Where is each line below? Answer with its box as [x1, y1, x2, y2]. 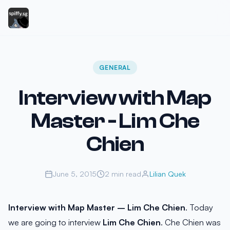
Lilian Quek [149, 169, 186, 178]
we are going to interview [8, 217, 103, 227]
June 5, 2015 [52, 169, 97, 178]
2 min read [104, 169, 141, 178]
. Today [185, 202, 213, 213]
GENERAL [99, 64, 131, 71]
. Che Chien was [161, 217, 221, 227]
